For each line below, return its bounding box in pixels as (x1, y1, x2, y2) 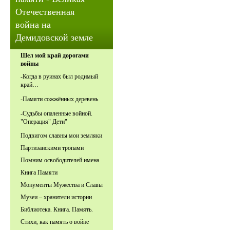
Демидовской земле (15, 32, 93, 43)
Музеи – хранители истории (21, 193, 92, 201)
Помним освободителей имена (21, 156, 99, 164)
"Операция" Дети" (21, 118, 67, 125)
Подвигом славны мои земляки (21, 131, 102, 139)
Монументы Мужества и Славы (21, 181, 103, 188)
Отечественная (15, 7, 74, 17)
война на (15, 20, 51, 30)
